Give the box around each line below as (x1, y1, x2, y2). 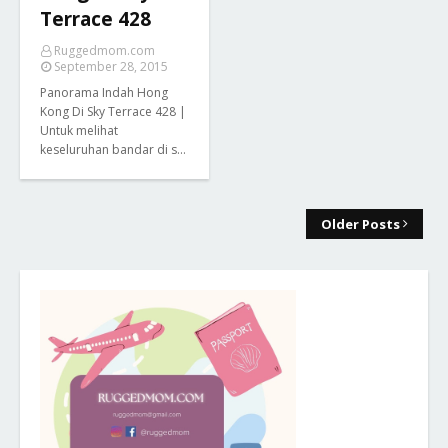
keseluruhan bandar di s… (40, 141, 186, 158)
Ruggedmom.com (54, 42, 155, 59)
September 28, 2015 (54, 58, 168, 75)
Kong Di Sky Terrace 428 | (40, 103, 186, 120)
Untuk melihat (40, 122, 118, 139)
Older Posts (321, 215, 400, 233)
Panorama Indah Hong (40, 84, 168, 101)
